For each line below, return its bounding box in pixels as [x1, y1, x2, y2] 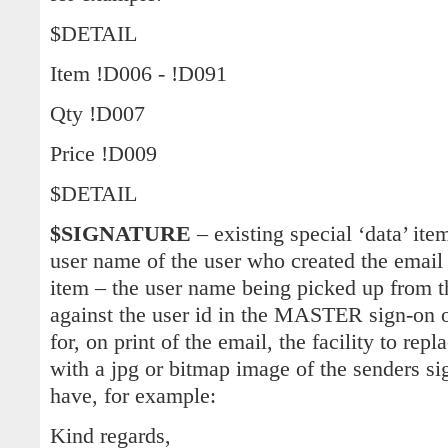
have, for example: [50, 384, 216, 409]
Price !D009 [50, 142, 157, 167]
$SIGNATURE [50, 222, 191, 247]
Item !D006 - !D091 [50, 62, 227, 87]
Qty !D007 [50, 102, 145, 127]
